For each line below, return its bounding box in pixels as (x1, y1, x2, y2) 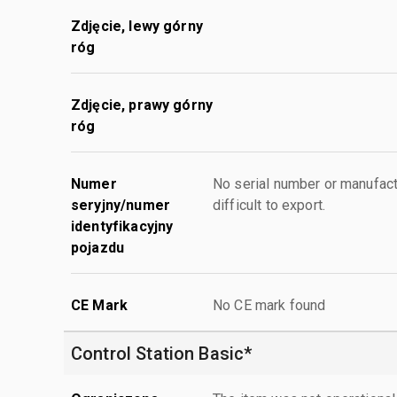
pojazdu (71, 238, 125, 256)
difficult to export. (213, 196, 326, 214)
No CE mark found (213, 296, 326, 314)
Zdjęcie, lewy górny (71, 17, 203, 35)
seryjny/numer (71, 196, 170, 214)
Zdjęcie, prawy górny (71, 96, 213, 113)
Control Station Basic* (71, 342, 253, 364)
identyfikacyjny (71, 217, 174, 235)
